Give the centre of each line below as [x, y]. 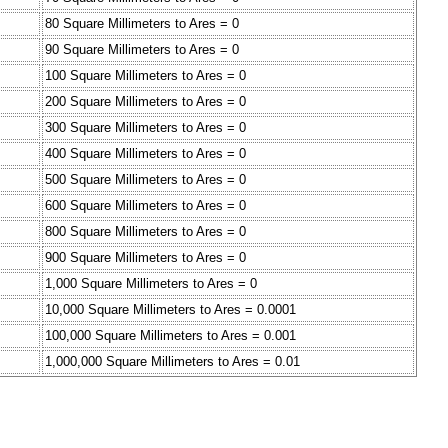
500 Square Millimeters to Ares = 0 [145, 180]
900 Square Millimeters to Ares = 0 [145, 258]
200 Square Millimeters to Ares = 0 [145, 102]
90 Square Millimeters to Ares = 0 [142, 50]
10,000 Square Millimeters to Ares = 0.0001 [170, 310]
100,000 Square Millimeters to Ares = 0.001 [170, 336]
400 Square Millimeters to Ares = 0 [145, 154]
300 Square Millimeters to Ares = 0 [145, 128]
